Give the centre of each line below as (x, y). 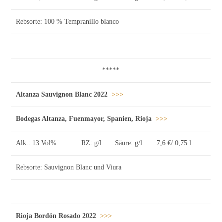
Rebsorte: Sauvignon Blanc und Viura (69, 167)
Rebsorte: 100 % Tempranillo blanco (68, 21)
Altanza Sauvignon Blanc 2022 (62, 94)
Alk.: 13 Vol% (37, 143)
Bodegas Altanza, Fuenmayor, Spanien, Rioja (84, 118)
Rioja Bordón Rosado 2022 (56, 216)
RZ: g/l (93, 143)
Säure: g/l (130, 143)
